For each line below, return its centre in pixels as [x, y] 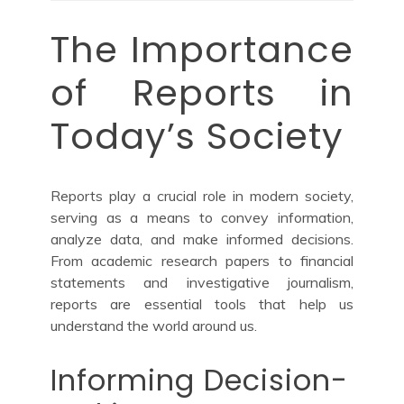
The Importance [202, 49]
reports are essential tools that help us [202, 303]
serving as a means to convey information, [202, 217]
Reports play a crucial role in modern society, [202, 195]
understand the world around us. [154, 325]
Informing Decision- [199, 380]
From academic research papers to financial [202, 260]
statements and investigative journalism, [202, 282]
